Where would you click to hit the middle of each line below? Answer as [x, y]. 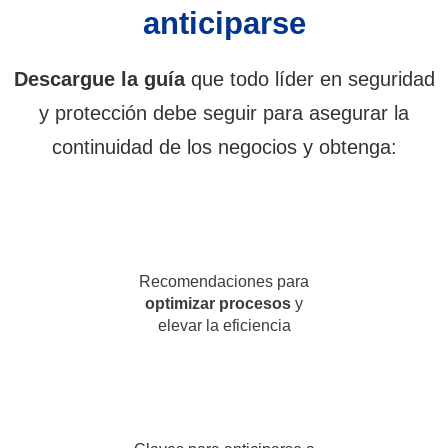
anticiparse [224, 23]
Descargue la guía [102, 79]
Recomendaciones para [224, 281]
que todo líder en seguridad [312, 79]
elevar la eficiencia [224, 325]
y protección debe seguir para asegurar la [224, 113]
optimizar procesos [218, 303]
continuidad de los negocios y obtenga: [224, 147]
